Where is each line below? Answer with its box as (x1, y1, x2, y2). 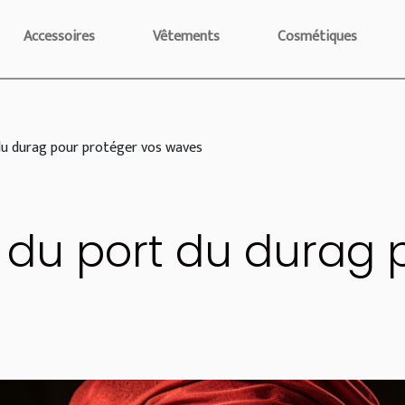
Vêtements (153, 24, 220, 49)
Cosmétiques (278, 24, 357, 49)
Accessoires (24, 24, 95, 49)
